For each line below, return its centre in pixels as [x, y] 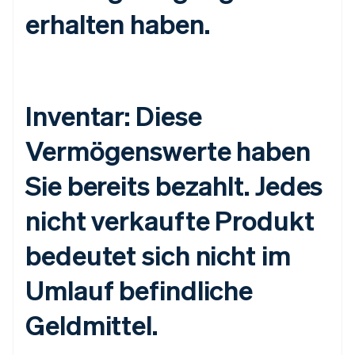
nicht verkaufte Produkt [170, 220]
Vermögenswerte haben [168, 151]
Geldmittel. [92, 325]
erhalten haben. [118, 24]
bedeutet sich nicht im [158, 255]
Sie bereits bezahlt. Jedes [174, 185]
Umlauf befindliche [139, 290]
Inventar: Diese [114, 116]
